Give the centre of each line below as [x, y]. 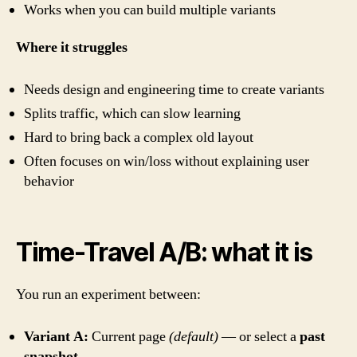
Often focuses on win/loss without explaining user [167, 161]
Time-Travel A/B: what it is [165, 253]
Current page [129, 336]
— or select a [259, 336]
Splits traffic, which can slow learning [132, 113]
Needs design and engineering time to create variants [174, 89]
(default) [194, 336]
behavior [49, 181]
